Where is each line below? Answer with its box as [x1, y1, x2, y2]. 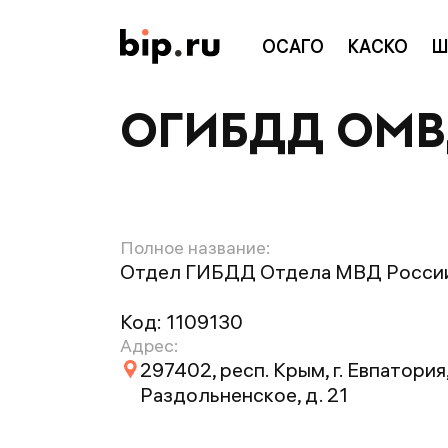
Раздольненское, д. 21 [140, 382, 348, 407]
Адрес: [120, 334, 178, 357]
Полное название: [120, 236, 270, 259]
